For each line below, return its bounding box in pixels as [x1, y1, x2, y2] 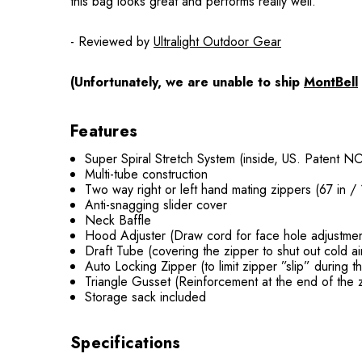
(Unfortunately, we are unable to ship [70, 73, 304, 92]
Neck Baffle [85, 211, 156, 230]
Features [70, 120, 137, 144]
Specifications [70, 331, 181, 356]
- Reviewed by [70, 32, 154, 52]
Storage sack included [85, 288, 207, 307]
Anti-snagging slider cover [85, 196, 228, 215]
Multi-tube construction [85, 165, 213, 184]
